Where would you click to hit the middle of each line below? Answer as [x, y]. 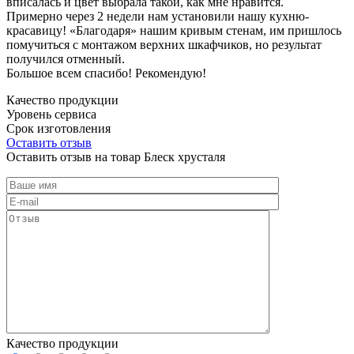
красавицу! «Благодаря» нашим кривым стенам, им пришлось [174, 30]
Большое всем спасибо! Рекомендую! [106, 73]
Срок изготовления [58, 128]
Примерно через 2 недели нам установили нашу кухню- [158, 16]
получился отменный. [66, 58]
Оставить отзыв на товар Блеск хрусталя [116, 156]
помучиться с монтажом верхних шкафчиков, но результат [164, 44]
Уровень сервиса [51, 114]
